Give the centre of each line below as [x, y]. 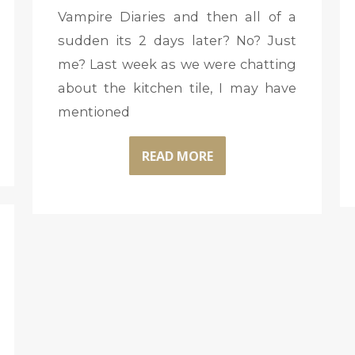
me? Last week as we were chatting [177, 65]
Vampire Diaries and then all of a [177, 17]
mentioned [94, 112]
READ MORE [177, 156]
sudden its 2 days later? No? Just [177, 41]
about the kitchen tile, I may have [177, 88]
